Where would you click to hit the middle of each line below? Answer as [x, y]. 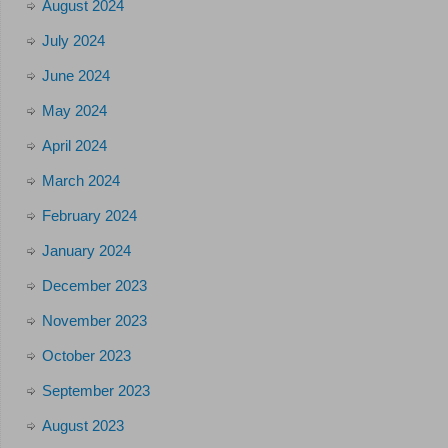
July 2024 [73, 41]
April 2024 [74, 146]
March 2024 [80, 181]
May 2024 [74, 111]
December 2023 [94, 286]
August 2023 [82, 426]
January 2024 [86, 251]
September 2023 [95, 391]
